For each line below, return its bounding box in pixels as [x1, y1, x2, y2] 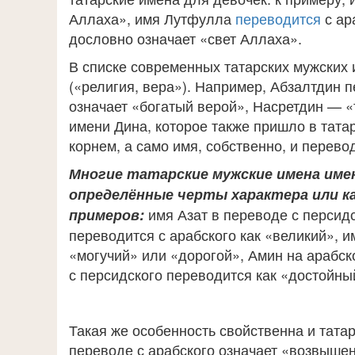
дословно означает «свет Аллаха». [69, 28, 302, 48]
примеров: [69, 204, 148, 225]
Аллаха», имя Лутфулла [69, 8, 235, 29]
